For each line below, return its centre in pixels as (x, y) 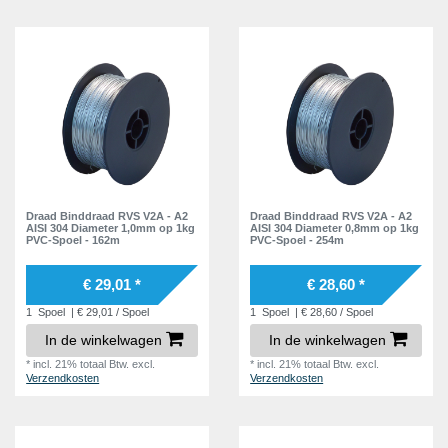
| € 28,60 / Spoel (333, 311)
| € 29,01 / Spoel (109, 311)
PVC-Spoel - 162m (73, 239)
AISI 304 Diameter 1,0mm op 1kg (111, 227)
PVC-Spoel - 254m (297, 239)
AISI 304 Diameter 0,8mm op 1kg (335, 227)
